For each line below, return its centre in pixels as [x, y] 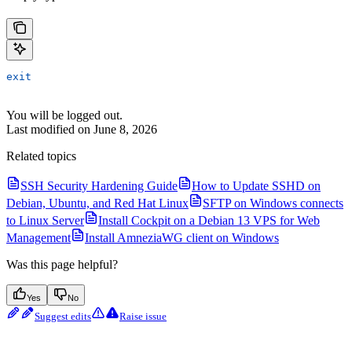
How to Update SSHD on [256, 186]
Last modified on [48, 130]
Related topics [41, 156]
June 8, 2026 [125, 130]
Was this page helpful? [62, 265]
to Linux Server [45, 221]
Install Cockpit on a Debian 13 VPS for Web [209, 221]
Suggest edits [63, 317]
